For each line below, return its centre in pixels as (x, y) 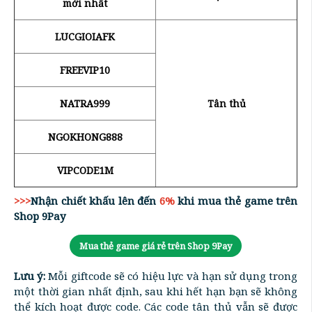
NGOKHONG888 (85, 136)
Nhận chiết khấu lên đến (95, 200)
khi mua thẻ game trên (236, 200)
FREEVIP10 (85, 70)
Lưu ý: (30, 275)
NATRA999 (85, 103)
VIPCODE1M (85, 170)
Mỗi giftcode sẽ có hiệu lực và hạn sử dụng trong (171, 275)
